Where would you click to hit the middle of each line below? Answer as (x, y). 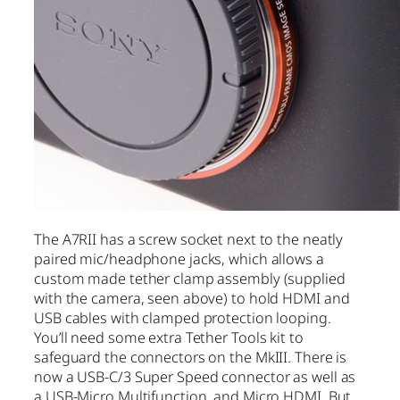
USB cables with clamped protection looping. (183, 318)
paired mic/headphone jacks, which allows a (179, 259)
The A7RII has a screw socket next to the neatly (189, 240)
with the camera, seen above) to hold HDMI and (192, 299)
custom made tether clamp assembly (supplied (190, 279)
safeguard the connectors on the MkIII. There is (191, 358)
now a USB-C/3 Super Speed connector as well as (195, 377)
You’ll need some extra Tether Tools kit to (169, 338)
